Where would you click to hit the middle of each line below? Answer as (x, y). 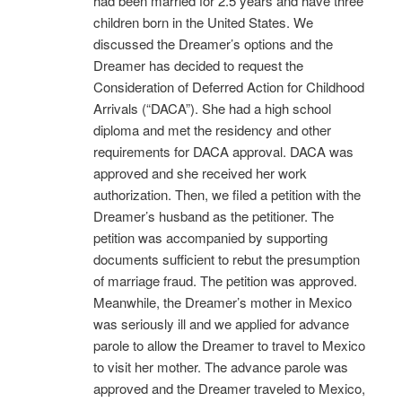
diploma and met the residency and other (212, 129)
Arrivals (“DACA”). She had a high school (212, 108)
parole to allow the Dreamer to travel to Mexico (229, 345)
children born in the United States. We (203, 22)
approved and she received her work (200, 172)
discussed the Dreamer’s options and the (213, 43)
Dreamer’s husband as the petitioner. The (214, 215)
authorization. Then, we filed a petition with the (227, 194)
